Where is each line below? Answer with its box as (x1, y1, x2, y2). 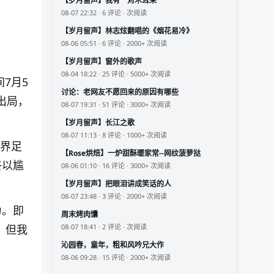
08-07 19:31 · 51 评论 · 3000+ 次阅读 (61, 100, 171, 109)
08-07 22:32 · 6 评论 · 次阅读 (61, 8, 147, 18)
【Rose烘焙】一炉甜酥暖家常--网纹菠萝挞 (61, 148, 201, 159)
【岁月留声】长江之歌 (61, 117, 135, 128)
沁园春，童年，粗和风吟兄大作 (61, 240, 164, 251)
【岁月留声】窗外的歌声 (61, 56, 142, 67)
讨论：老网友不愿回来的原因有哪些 (61, 87, 179, 98)
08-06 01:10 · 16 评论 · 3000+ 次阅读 (61, 161, 171, 171)
